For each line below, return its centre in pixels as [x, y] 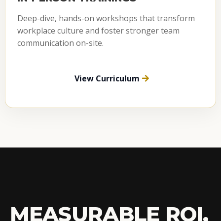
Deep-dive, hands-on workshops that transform [106, 18]
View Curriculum [107, 78]
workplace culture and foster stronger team [98, 30]
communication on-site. [60, 43]
